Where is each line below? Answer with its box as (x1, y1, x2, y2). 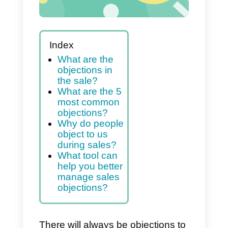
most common (70, 170, 147, 184)
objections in (70, 131, 138, 145)
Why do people (70, 196, 152, 210)
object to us (70, 210, 133, 223)
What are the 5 (70, 157, 150, 170)
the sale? (70, 144, 120, 157)
